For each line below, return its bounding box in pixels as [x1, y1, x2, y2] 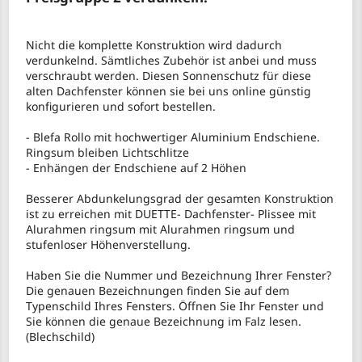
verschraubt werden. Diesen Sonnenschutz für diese [26, 68, 312, 84]
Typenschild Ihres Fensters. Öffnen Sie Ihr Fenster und [26, 298, 325, 314]
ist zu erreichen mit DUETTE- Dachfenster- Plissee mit [26, 206, 317, 222]
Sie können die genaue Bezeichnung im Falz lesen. [26, 314, 302, 330]
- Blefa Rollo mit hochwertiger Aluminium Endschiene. [26, 129, 321, 145]
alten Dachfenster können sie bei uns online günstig [26, 83, 312, 99]
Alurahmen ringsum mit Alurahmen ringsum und [26, 221, 296, 238]
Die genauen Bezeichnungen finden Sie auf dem [26, 283, 290, 299]
